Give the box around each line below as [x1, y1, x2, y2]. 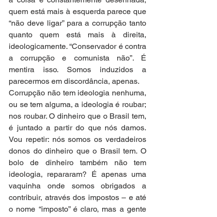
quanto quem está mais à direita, [9, 30, 146, 39]
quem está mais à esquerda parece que [9, 6, 146, 16]
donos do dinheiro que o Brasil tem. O [9, 146, 146, 155]
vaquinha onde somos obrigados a [9, 181, 146, 190]
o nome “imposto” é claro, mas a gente [9, 204, 146, 214]
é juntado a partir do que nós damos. [9, 123, 146, 132]
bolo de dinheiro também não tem [9, 157, 146, 167]
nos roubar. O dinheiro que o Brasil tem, [9, 111, 146, 121]
